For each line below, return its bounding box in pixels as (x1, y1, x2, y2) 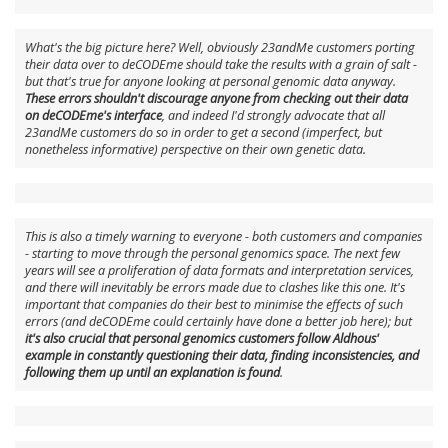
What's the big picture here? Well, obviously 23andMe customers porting (25, 39, 415, 57)
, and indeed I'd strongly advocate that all (162, 107, 385, 125)
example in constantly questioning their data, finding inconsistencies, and (25, 347, 419, 365)
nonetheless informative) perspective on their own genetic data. (25, 141, 366, 159)
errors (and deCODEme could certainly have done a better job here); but (25, 313, 412, 331)
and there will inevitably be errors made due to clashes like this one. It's (25, 279, 405, 297)
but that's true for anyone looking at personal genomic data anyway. (25, 73, 396, 91)
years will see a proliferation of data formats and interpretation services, (25, 262, 414, 280)
